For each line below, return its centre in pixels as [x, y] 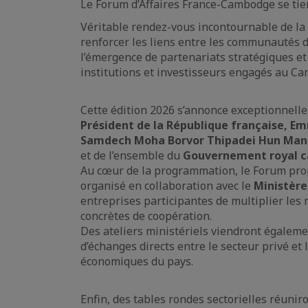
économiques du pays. [137, 261]
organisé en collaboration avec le [167, 185]
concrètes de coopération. [146, 216]
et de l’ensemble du [132, 155]
